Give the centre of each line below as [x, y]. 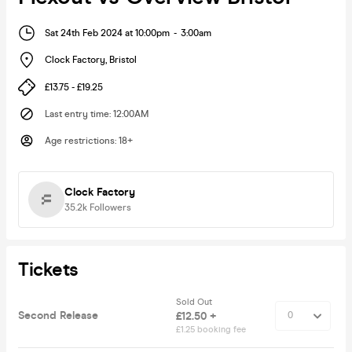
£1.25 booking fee [211, 329]
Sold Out [195, 302]
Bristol [123, 60]
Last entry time [77, 114]
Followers [110, 207]
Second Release [58, 315]
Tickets [48, 269]
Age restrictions [80, 140]
